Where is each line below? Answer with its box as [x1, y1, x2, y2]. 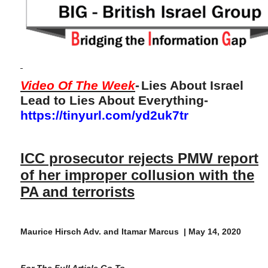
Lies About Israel [141, 78, 243, 93]
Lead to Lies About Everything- [20, 93, 208, 108]
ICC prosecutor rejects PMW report [20, 150, 258, 166]
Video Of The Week [20, 78, 135, 93]
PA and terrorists [20, 184, 135, 200]
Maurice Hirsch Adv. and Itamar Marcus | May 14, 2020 [20, 227, 241, 236]
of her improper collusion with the [20, 167, 254, 183]
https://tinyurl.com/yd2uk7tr [20, 108, 188, 123]
